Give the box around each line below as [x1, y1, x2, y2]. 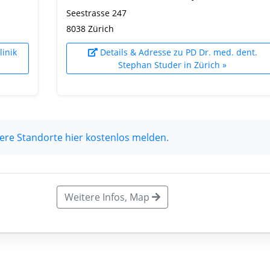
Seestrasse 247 [66, 7, 127, 19]
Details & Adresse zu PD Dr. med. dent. [97, 46, 257, 58]
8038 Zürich [66, 23, 114, 34]
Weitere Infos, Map [64, 190, 152, 204]
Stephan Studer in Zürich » [118, 59, 227, 71]
